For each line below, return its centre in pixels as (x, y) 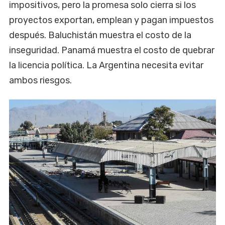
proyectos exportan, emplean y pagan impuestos (111, 20)
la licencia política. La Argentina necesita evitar (106, 66)
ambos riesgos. (40, 81)
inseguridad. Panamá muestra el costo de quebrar (112, 50)
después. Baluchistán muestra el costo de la (100, 35)
